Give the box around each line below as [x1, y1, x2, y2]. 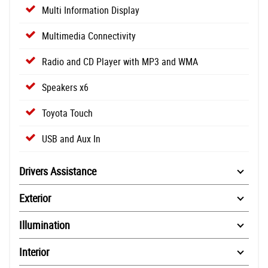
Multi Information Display [42, 4, 139, 17]
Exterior [19, 191, 51, 206]
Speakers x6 [42, 81, 89, 95]
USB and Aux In [42, 132, 100, 146]
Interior [19, 245, 49, 260]
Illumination [19, 218, 70, 233]
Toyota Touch [42, 106, 93, 120]
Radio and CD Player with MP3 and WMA [42, 55, 198, 69]
